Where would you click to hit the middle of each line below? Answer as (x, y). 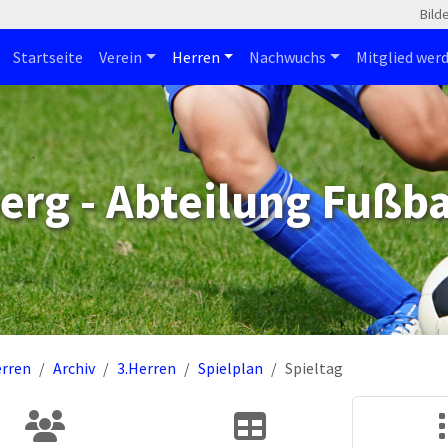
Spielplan (230, 368)
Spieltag (314, 368)
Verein (120, 57)
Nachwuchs (288, 57)
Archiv (74, 368)
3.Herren (146, 368)
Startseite (47, 57)
